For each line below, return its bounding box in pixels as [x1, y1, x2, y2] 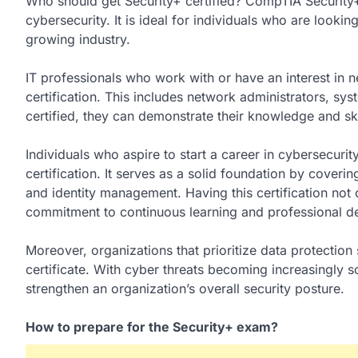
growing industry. [26, 30, 130, 47]
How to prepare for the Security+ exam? [26, 318, 278, 335]
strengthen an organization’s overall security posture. [26, 280, 344, 296]
